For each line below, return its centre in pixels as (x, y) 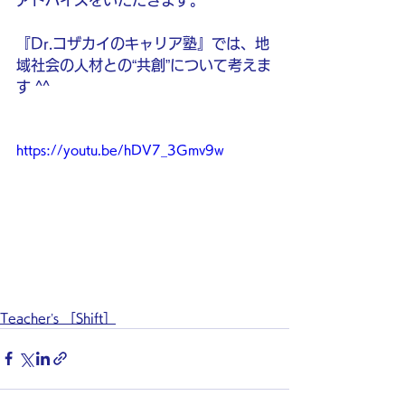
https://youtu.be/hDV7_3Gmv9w (120, 150)
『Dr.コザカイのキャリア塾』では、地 (143, 43)
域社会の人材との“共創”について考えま (144, 65)
